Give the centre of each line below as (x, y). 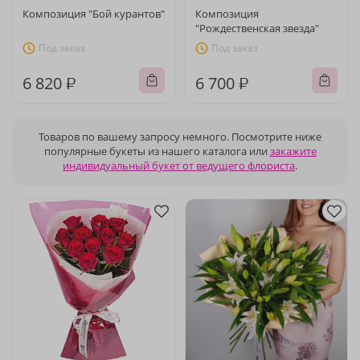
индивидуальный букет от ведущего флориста (179, 166)
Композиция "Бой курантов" (94, 14)
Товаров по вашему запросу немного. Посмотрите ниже (180, 137)
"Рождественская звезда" (257, 28)
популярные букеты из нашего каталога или (157, 151)
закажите (293, 151)
